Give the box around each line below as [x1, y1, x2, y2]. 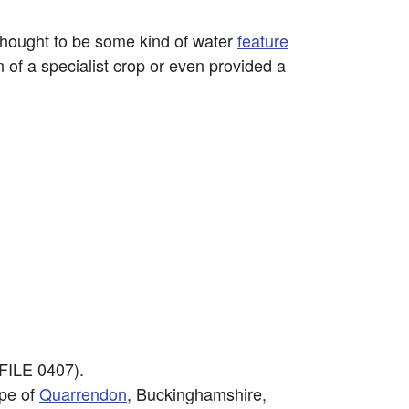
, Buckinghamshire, [127, 382, 267, 405]
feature [237, 28, 288, 52]
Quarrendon [39, 382, 127, 405]
